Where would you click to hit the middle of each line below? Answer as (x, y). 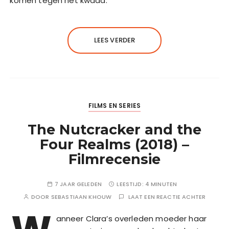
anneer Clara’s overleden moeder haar (131, 219)
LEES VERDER (114, 40)
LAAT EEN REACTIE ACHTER (167, 197)
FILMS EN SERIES (114, 106)
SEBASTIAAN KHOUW (81, 197)
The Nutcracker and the (114, 130)
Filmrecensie (114, 159)
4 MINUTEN (161, 184)
